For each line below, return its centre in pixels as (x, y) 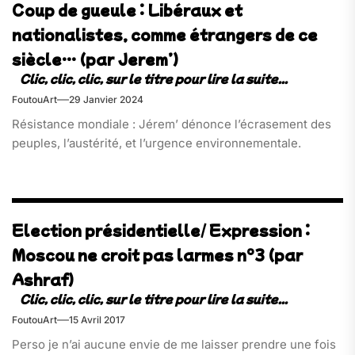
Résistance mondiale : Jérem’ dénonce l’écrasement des (172, 124)
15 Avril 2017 (97, 320)
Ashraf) (43, 280)
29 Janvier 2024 (106, 99)
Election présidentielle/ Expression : (161, 231)
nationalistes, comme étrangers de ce (165, 34)
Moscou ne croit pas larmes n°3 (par (157, 255)
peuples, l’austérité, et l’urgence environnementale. (157, 143)
